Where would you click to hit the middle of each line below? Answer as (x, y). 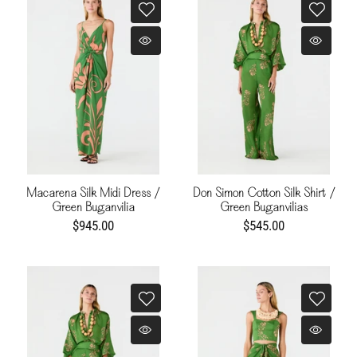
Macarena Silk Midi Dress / (93, 194)
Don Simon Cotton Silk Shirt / (264, 194)
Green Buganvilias (264, 208)
